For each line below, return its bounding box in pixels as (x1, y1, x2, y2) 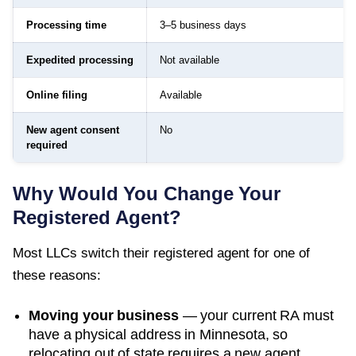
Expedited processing (26, 53, 133, 66)
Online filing (26, 88, 87, 101)
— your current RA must (179, 307, 334, 323)
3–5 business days (160, 18, 246, 31)
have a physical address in (29, 326, 199, 342)
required (26, 138, 68, 151)
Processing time (26, 18, 106, 31)
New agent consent (26, 123, 119, 136)
